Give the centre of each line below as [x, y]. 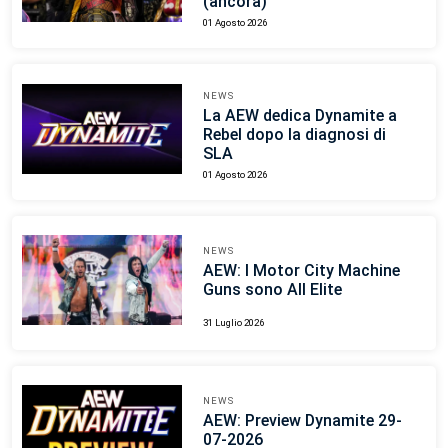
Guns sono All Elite [272, 289]
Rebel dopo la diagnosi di [294, 135]
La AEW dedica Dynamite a [299, 116]
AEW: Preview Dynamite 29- [302, 420]
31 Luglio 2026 [233, 322]
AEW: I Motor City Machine [301, 270]
